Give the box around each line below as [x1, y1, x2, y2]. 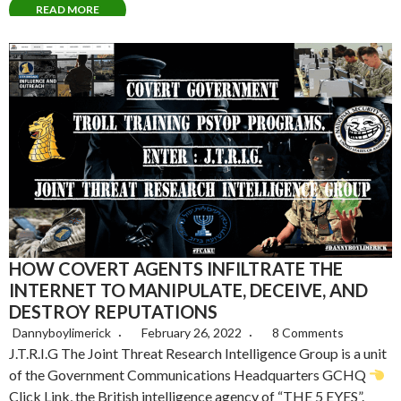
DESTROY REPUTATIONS [9, 301, 218, 323]
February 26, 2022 [141, 325, 244, 341]
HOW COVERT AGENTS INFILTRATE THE [9, 258, 343, 280]
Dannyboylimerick [13, 325, 111, 341]
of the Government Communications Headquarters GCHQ [9, 366, 369, 384]
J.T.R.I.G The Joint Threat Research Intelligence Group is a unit [9, 345, 387, 363]
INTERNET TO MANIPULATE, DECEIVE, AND [9, 279, 368, 302]
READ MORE [36, 2, 99, 16]
